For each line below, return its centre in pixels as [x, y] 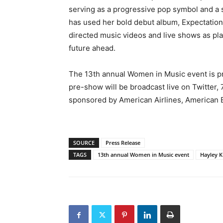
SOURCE [84, 143]
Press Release [123, 143]
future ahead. [92, 48]
